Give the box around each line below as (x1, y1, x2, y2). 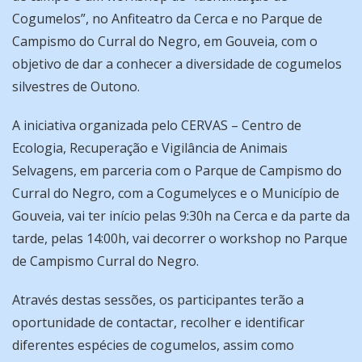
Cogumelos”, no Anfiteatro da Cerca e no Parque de (12, 9, 322, 27)
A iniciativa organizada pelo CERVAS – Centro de (12, 116, 301, 134)
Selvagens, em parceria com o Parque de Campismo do (12, 161, 342, 179)
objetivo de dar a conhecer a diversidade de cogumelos (12, 54, 342, 73)
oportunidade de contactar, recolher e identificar (12, 313, 305, 331)
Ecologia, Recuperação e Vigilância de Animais (12, 138, 288, 157)
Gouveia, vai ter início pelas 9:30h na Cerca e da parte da (12, 206, 350, 225)
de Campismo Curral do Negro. (12, 251, 199, 270)
